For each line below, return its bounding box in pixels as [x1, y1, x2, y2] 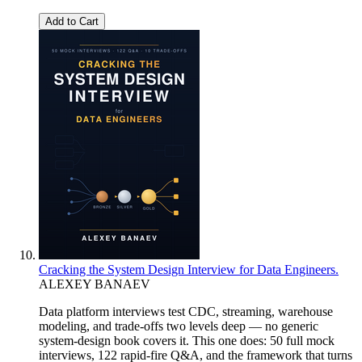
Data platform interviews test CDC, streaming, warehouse [39, 304, 333, 318]
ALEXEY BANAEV [39, 276, 150, 291]
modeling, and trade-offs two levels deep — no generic [39, 318, 318, 333]
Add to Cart [45, 15, 99, 27]
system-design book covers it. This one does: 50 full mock [39, 333, 335, 347]
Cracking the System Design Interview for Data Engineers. [39, 262, 339, 276]
